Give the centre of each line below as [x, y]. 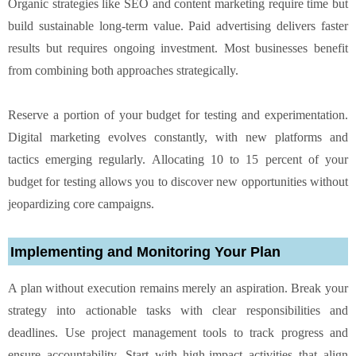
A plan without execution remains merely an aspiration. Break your [178, 288]
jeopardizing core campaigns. [81, 203]
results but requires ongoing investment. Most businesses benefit [178, 48]
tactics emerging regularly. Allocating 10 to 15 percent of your [178, 159]
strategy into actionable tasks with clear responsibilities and [178, 310]
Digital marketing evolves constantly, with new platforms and [178, 137]
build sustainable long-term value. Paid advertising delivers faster [178, 25]
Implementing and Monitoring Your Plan [145, 252]
